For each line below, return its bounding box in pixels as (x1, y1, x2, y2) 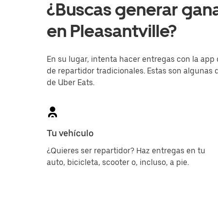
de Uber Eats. (47, 78, 94, 87)
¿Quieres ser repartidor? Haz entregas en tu (47, 146, 205, 155)
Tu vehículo (47, 128, 94, 138)
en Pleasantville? (47, 20, 177, 41)
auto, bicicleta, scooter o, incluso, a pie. (47, 158, 189, 167)
